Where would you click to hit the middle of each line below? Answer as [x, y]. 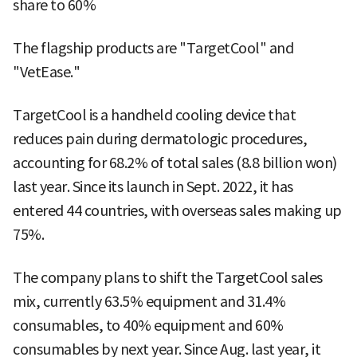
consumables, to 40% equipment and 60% [148, 326]
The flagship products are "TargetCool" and [153, 49]
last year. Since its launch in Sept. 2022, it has [153, 187]
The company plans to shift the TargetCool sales [168, 278]
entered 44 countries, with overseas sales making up [177, 211]
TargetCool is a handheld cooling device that [154, 116]
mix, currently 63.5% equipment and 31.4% [149, 302]
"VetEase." [46, 73]
